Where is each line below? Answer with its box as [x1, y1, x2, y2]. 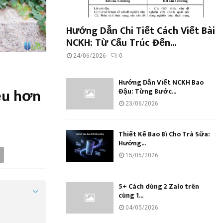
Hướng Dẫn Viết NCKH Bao [118, 77, 204, 88]
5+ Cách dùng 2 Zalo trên [118, 180, 199, 192]
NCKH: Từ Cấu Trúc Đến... [66, 34, 176, 51]
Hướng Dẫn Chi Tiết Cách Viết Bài [66, 22, 215, 39]
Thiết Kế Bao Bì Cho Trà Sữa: [118, 128, 210, 140]
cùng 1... [118, 189, 143, 201]
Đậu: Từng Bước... [118, 86, 176, 97]
